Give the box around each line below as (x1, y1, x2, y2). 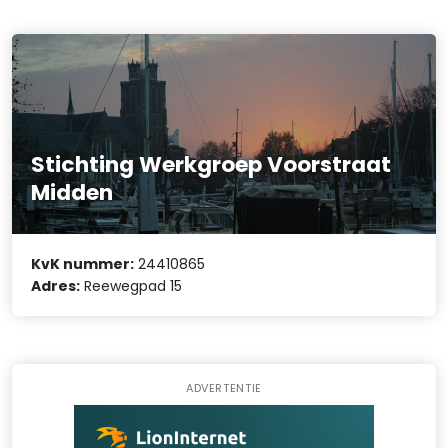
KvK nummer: (31, 253, 135, 274)
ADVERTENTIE (185, 380, 263, 397)
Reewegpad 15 (80, 275, 183, 296)
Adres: (31, 275, 81, 296)
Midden (31, 176, 114, 208)
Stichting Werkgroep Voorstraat (31, 148, 392, 180)
